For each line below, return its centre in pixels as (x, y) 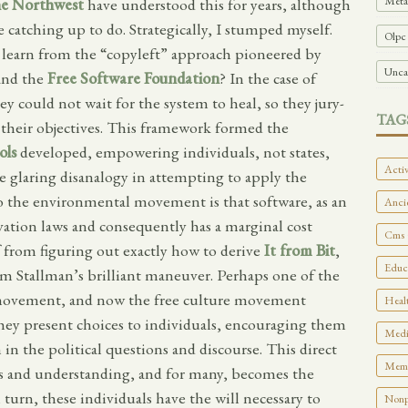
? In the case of (268, 78)
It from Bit (300, 250)
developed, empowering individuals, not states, (173, 152)
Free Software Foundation (133, 78)
